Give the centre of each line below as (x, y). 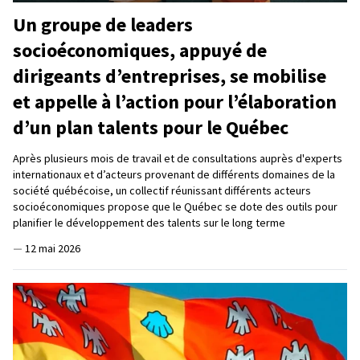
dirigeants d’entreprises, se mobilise (170, 76)
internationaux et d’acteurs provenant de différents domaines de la (174, 175)
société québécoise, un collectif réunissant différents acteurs (162, 191)
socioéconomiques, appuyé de (140, 51)
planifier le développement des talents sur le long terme (149, 223)
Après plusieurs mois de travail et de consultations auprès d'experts (178, 159)
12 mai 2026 (53, 249)
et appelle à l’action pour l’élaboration (175, 102)
